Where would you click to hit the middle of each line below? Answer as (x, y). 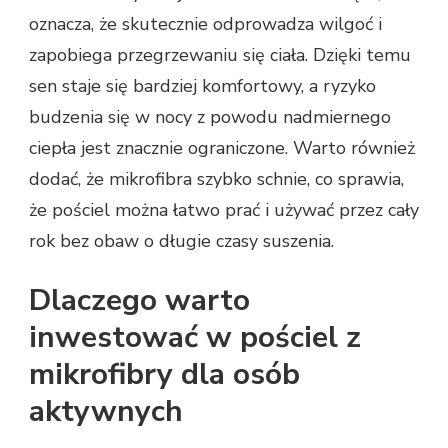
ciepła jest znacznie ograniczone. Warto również (222, 148)
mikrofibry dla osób (164, 375)
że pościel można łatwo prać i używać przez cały (224, 210)
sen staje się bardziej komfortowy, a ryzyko (202, 86)
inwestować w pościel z (195, 338)
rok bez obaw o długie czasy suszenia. (181, 241)
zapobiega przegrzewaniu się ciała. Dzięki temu (220, 55)
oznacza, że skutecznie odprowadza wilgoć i (205, 24)
